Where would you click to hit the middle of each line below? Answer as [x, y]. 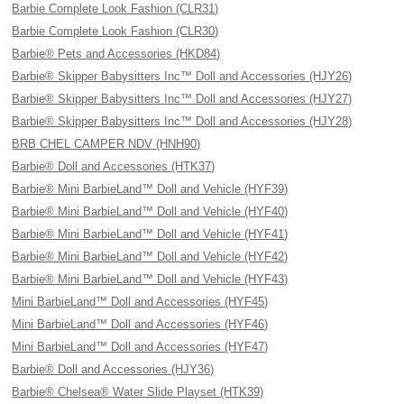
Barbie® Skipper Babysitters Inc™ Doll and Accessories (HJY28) [182, 121]
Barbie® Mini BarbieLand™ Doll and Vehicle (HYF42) [150, 257]
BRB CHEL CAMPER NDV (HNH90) [106, 144]
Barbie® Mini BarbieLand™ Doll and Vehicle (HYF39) [150, 189]
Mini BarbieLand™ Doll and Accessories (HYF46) [140, 324]
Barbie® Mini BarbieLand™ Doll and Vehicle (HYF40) [150, 211]
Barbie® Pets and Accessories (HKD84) [116, 54]
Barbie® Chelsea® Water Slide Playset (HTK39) [138, 392]
